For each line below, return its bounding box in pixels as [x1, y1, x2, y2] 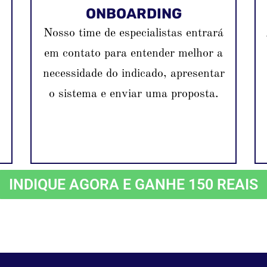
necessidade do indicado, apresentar [42, 68, 225, 80]
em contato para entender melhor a [44, 48, 223, 60]
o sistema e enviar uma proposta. [48, 88, 219, 101]
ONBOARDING [85, 5, 182, 23]
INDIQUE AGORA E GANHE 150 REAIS [9, 176, 258, 194]
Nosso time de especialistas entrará [44, 27, 223, 40]
